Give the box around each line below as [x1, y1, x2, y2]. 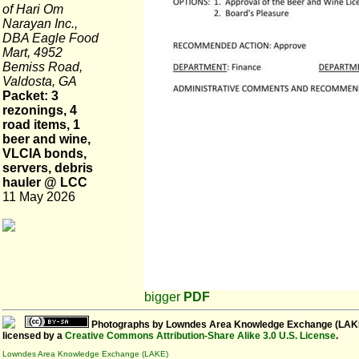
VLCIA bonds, [2, 147, 87, 160]
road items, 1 [2, 118, 80, 131]
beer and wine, [2, 132, 91, 146]
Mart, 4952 [2, 45, 63, 59]
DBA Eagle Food [2, 30, 99, 45]
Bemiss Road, [2, 59, 83, 74]
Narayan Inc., [2, 16, 78, 30]
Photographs [89, 319, 150, 330]
